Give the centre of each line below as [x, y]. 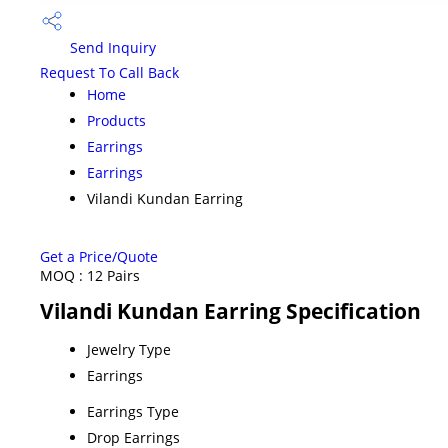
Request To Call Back [109, 72]
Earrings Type [133, 411]
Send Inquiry [111, 48]
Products [116, 120]
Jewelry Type [129, 349]
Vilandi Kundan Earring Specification [230, 310]
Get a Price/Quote [99, 256]
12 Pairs [113, 275]
